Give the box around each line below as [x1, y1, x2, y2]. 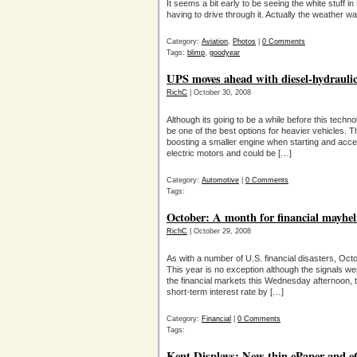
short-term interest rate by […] [167, 287, 284, 296]
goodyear [210, 49, 240, 57]
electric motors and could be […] [167, 148, 292, 158]
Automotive [202, 176, 239, 184]
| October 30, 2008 [187, 88, 251, 96]
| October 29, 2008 [187, 227, 251, 235]
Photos [233, 37, 256, 45]
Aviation [202, 37, 228, 45]
